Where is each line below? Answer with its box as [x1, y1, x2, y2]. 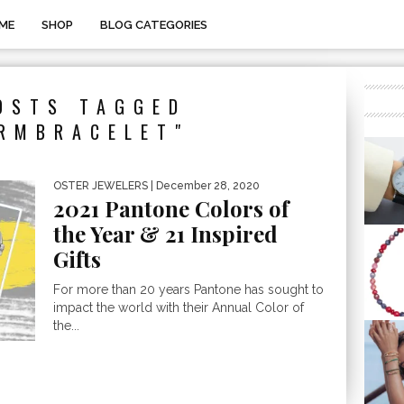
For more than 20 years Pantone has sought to [53, 282, 324, 297]
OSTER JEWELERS [53, 179, 148, 192]
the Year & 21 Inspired [53, 219, 278, 248]
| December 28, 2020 [148, 179, 260, 192]
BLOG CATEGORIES [100, 18, 207, 32]
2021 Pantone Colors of [53, 194, 289, 223]
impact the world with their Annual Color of [53, 300, 304, 315]
